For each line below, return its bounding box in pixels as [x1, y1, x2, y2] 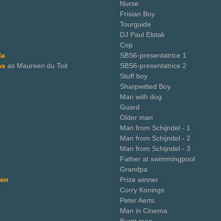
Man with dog [120, 93, 162, 101]
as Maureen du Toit [7, 62, 68, 70]
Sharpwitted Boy [120, 82, 171, 90]
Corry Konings [120, 186, 164, 194]
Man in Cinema [120, 207, 167, 215]
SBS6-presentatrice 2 [120, 62, 186, 70]
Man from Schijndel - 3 [120, 145, 190, 152]
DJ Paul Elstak [120, 31, 165, 38]
